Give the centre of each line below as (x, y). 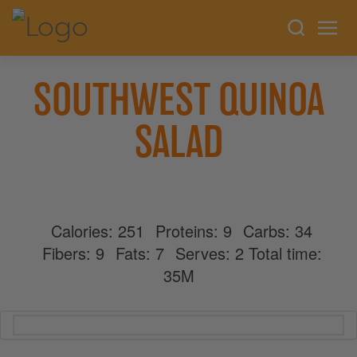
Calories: (84, 231)
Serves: (205, 253)
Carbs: (269, 231)
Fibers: (69, 253)
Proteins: (189, 231)
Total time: (285, 253)
